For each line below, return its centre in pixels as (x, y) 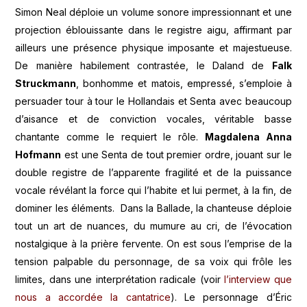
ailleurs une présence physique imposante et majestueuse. (153, 48)
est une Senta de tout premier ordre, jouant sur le (176, 155)
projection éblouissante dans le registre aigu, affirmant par (153, 30)
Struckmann (46, 84)
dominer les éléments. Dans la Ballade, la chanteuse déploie (153, 208)
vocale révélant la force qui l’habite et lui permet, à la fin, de (153, 191)
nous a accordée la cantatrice (93, 297)
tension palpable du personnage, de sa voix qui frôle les (153, 262)
